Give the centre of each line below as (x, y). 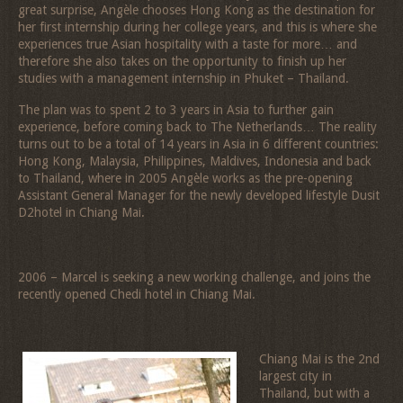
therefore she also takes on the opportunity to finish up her (182, 61)
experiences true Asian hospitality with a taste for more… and (188, 44)
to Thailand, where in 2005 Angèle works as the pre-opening (185, 179)
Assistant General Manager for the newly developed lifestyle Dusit (199, 196)
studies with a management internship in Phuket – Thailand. (184, 78)
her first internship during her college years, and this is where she (197, 27)
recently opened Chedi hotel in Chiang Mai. (137, 294)
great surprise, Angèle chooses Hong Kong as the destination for (197, 9)
